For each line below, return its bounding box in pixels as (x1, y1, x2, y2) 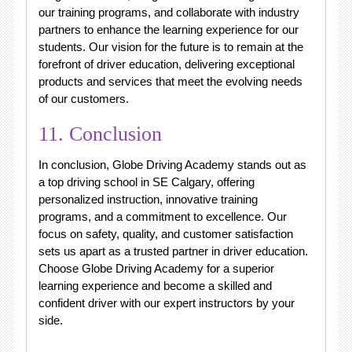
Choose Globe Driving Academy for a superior (38, 262, 274, 275)
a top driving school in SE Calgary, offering (38, 175, 255, 189)
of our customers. (38, 92, 129, 105)
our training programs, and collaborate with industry (38, 5, 299, 19)
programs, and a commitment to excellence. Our (38, 210, 287, 223)
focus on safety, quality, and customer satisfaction (38, 227, 293, 240)
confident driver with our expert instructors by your (38, 296, 295, 310)
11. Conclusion (38, 123, 162, 145)
